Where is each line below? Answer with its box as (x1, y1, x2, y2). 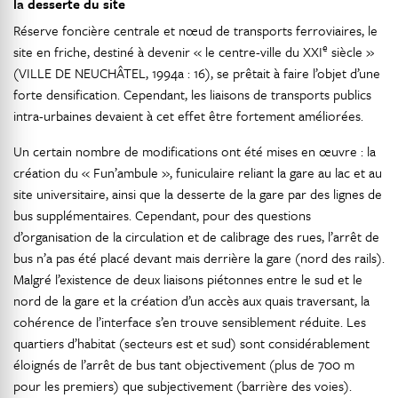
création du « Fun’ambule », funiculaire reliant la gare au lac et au (13, 163, 382, 183)
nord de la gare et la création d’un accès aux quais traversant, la (13, 291, 370, 311)
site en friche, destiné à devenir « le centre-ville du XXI (13, 42, 322, 62)
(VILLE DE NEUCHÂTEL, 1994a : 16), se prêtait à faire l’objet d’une (13, 63, 380, 84)
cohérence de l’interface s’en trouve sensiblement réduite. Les (13, 312, 366, 332)
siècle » (328, 42, 374, 62)
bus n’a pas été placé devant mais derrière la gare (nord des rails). (13, 248, 385, 268)
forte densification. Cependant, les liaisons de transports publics (13, 84, 371, 105)
